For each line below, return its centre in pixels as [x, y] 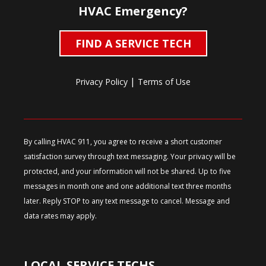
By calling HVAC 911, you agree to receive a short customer [123, 142]
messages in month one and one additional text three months [127, 186]
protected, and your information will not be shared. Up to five [127, 172]
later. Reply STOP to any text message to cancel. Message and [127, 201]
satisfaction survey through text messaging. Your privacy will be [130, 157]
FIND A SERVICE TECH [133, 43]
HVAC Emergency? [133, 11]
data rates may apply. [60, 216]
